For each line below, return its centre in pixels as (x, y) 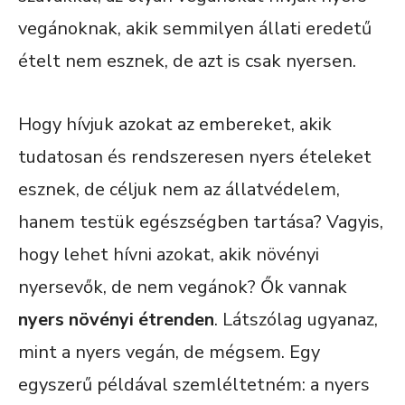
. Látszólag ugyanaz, (296, 319)
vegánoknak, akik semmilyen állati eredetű (195, 28)
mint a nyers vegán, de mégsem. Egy (169, 352)
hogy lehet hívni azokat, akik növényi (169, 254)
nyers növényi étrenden (116, 319)
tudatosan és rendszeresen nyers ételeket (195, 156)
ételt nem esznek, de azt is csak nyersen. (187, 61)
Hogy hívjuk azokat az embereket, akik (175, 124)
